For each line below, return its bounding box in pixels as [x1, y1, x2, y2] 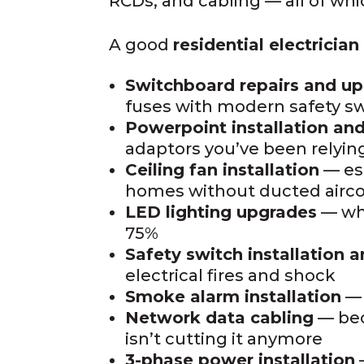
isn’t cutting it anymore [125, 328, 323, 349]
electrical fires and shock [125, 265, 336, 285]
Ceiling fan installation [125, 159, 320, 180]
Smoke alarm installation [125, 286, 342, 306]
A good [109, 34, 174, 54]
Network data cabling [125, 307, 314, 327]
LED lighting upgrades [125, 201, 318, 222]
